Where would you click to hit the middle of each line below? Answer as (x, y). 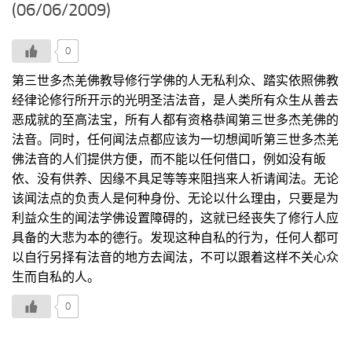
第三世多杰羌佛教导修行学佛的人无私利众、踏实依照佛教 (175, 80)
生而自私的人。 (56, 277)
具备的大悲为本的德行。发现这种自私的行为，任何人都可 (175, 237)
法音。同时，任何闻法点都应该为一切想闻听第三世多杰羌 (175, 139)
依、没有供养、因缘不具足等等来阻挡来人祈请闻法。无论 (175, 178)
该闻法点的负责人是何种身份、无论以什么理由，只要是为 (175, 198)
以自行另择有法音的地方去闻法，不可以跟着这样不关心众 (175, 257)
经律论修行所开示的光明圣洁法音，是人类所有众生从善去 (175, 100)
